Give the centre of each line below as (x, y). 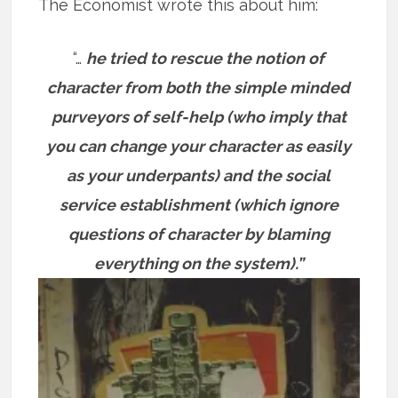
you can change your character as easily (199, 147)
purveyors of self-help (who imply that (199, 117)
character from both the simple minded (199, 88)
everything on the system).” (199, 264)
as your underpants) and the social (199, 176)
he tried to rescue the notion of (206, 59)
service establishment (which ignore (199, 205)
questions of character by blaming (199, 235)
